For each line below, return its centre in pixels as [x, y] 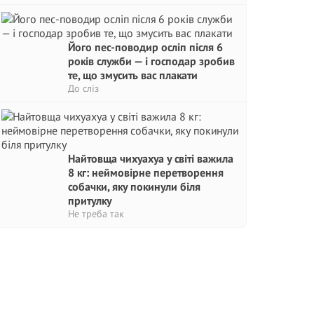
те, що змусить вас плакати [133, 75]
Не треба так [96, 214]
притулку [90, 200]
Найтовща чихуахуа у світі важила [151, 158]
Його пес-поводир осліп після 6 [145, 47]
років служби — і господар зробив [151, 61]
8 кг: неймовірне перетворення [146, 172]
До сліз [83, 88]
